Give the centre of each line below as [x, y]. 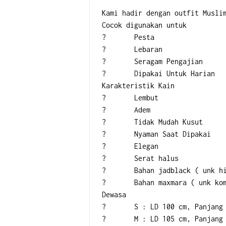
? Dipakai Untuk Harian [175, 73]
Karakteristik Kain [138, 86]
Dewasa [114, 194]
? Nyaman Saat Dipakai [173, 134]
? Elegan [146, 146]
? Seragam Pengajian [168, 61]
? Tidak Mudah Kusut [168, 122]
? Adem [142, 110]
